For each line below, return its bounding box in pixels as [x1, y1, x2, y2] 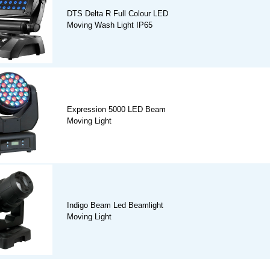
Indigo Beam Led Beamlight [67, 201, 163, 210]
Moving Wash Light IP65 [67, 20, 152, 30]
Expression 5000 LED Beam [67, 105, 166, 115]
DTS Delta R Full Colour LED [67, 9, 168, 19]
